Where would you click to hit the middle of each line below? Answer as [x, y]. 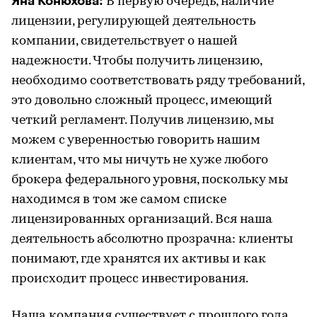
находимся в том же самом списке [119, 200]
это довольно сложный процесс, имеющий [142, 100]
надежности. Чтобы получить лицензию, [137, 61]
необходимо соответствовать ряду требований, [158, 81]
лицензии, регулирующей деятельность [133, 21]
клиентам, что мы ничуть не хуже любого [140, 160]
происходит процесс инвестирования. [130, 279]
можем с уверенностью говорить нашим [136, 140]
